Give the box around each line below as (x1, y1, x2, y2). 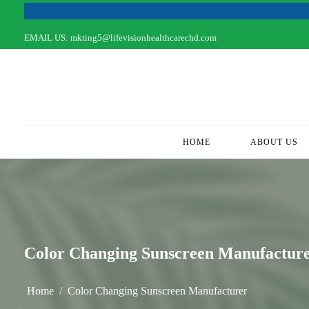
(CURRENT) (210, 137, 261, 147)
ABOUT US (250, 137, 299, 147)
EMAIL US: (24, 33, 69, 43)
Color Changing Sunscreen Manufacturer (68, 285, 247, 297)
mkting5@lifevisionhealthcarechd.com (68, 33, 217, 43)
